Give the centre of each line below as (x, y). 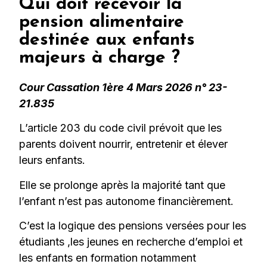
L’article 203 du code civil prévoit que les (121, 128)
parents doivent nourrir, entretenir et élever (124, 144)
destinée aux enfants (107, 40)
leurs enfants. (52, 160)
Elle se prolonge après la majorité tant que (122, 185)
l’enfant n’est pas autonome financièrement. (127, 201)
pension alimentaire (102, 22)
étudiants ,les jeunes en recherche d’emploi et (131, 242)
